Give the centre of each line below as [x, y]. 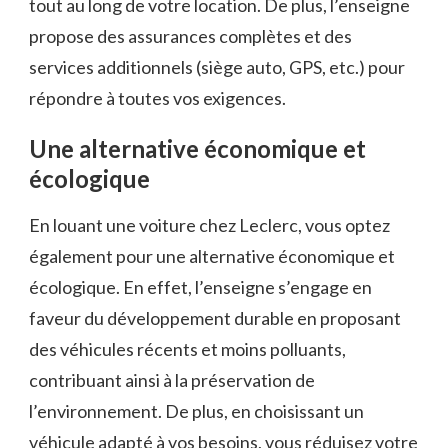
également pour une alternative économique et [212, 255]
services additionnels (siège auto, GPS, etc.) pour [217, 67]
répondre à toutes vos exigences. [157, 98]
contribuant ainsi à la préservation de [172, 379]
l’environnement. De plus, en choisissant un [196, 410]
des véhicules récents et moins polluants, [187, 348]
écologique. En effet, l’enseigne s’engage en [200, 286]
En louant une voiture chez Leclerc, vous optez [209, 224]
